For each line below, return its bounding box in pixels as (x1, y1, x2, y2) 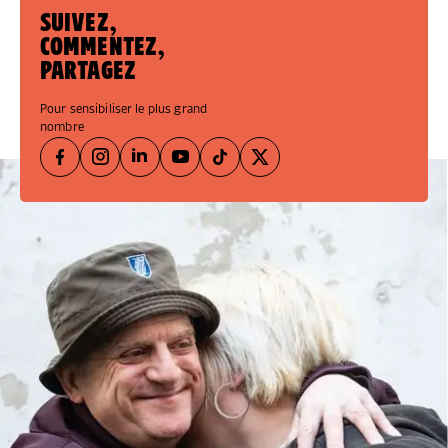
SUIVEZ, (40, 10, 117, 37)
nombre (40, 120, 84, 134)
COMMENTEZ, (40, 34, 166, 61)
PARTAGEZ (40, 58, 136, 85)
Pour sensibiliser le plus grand (40, 102, 208, 116)
